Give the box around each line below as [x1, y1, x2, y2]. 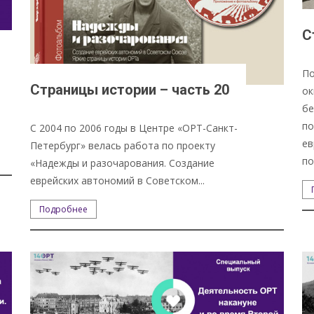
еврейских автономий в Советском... [29, 173, 205, 187]
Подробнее [39, 203, 88, 215]
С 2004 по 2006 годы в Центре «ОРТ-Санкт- [29, 121, 238, 135]
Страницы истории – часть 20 [29, 81, 229, 98]
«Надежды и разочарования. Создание [29, 156, 214, 170]
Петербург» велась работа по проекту [29, 138, 215, 152]
